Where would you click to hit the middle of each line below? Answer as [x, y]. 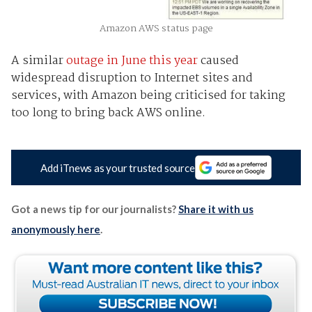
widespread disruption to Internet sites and [132, 79]
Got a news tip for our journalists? [94, 209]
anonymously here [55, 229]
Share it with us [216, 209]
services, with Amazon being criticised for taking [148, 96]
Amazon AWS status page [156, 29]
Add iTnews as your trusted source [118, 167]
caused [218, 61]
